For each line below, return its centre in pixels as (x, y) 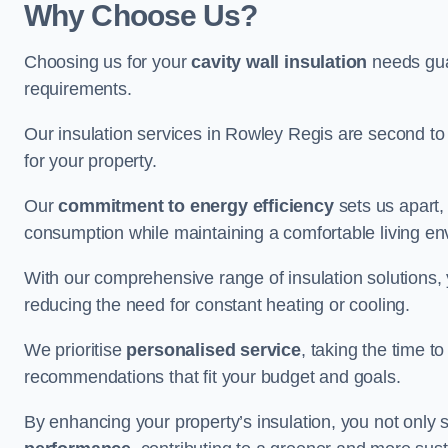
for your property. (90, 161)
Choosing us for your (108, 62)
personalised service (213, 350)
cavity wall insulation (279, 62)
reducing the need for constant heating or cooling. (217, 305)
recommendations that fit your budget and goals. (212, 377)
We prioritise (75, 350)
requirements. (78, 89)
